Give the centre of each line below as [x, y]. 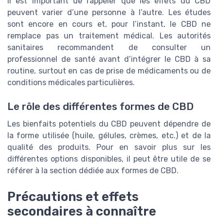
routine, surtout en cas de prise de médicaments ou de [109, 71]
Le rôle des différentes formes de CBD [100, 106]
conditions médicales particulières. [71, 83]
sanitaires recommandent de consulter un [109, 48]
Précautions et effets [73, 196]
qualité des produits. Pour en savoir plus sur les [109, 147]
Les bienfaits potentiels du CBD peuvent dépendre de [109, 124]
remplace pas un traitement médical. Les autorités [109, 36]
